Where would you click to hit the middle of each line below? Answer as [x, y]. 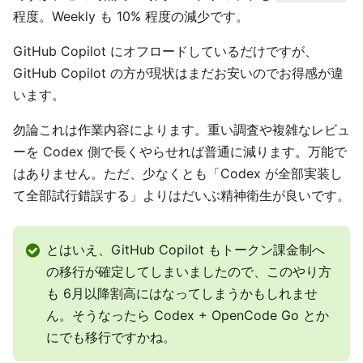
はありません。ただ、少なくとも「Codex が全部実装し [178, 174]
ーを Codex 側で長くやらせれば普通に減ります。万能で [180, 152]
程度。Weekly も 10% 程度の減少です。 [131, 17]
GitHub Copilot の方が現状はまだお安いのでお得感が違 [178, 73]
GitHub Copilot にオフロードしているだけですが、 [165, 51]
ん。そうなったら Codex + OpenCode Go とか [188, 316]
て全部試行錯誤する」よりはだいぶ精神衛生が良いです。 [181, 196]
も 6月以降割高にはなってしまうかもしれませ [182, 294]
